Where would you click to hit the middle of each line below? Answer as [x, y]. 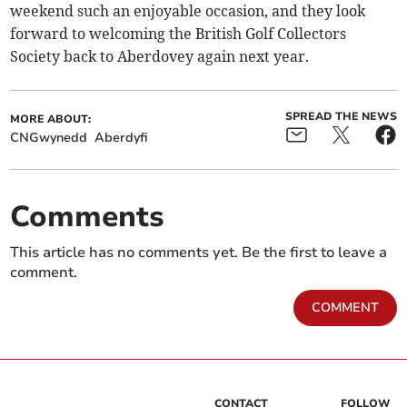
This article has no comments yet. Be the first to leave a [199, 253]
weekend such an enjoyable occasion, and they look [188, 11]
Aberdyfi [122, 138]
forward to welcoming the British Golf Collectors [179, 34]
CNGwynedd [49, 138]
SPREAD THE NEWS [341, 117]
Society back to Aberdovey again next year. [160, 57]
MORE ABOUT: [51, 119]
